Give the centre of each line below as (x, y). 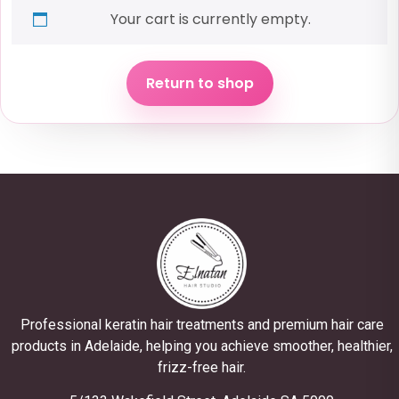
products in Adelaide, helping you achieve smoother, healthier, (202, 346)
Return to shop (199, 83)
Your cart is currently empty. (210, 19)
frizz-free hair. (202, 368)
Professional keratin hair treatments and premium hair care (202, 325)
